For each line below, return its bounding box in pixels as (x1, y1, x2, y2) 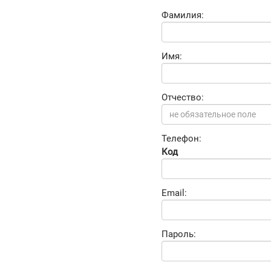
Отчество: (162, 91, 204, 103)
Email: (162, 187, 187, 198)
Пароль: (162, 228, 196, 240)
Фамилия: (162, 9, 204, 21)
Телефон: (162, 132, 201, 144)
